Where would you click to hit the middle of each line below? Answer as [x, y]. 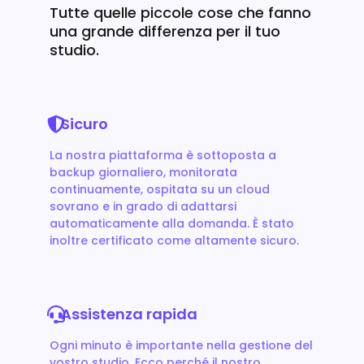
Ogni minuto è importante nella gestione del [181, 345]
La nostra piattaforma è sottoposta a [162, 155]
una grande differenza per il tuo [165, 31]
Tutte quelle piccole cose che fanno [180, 12]
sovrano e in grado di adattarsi [143, 206]
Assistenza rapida [129, 314]
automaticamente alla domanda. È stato [171, 223]
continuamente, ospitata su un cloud [159, 189]
